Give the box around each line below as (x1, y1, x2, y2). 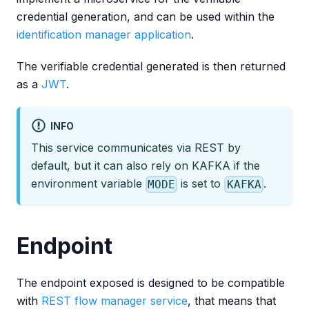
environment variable (31, 177, 146, 191)
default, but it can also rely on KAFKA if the (31, 159, 260, 173)
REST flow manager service (41, 293, 188, 308)
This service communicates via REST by (31, 141, 241, 155)
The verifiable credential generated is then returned (17, 59, 286, 73)
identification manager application (17, 28, 191, 41)
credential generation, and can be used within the (17, 10, 275, 23)
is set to (177, 177, 225, 191)
